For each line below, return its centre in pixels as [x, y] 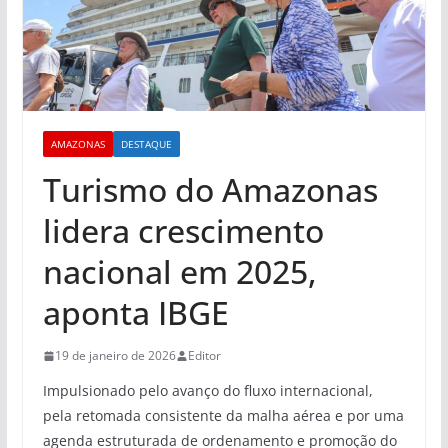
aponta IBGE [135, 313]
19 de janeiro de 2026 [115, 356]
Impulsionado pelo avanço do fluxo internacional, [207, 391]
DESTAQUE [146, 144]
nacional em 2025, [179, 272]
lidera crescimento [183, 231]
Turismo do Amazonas [210, 190]
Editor [204, 356]
